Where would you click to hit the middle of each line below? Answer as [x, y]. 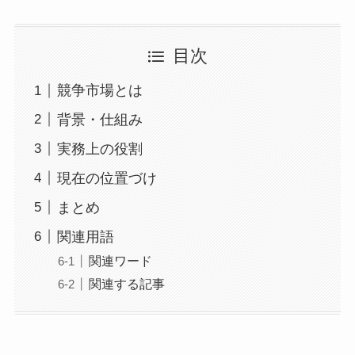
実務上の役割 [99, 149]
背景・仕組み [99, 120]
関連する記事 [126, 283]
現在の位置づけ [107, 178]
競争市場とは [99, 91]
